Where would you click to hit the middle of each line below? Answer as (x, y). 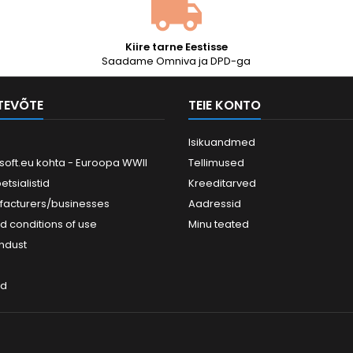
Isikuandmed (222, 142)
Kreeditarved (222, 183)
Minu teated (219, 224)
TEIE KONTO (225, 105)
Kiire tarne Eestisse (176, 47)
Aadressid (215, 204)
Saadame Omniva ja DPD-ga (176, 61)
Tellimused (216, 163)
